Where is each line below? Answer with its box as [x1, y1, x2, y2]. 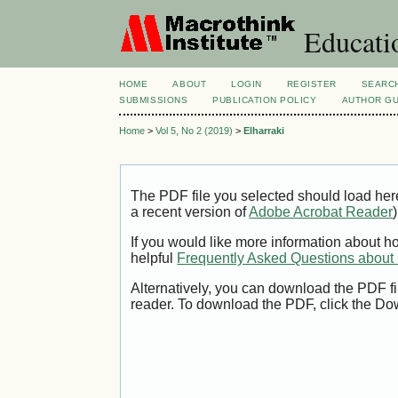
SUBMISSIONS [119, 95, 188, 105]
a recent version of [131, 204, 250, 220]
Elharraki [243, 125, 285, 137]
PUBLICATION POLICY [212, 95, 317, 105]
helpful [131, 251, 178, 267]
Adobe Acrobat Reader [249, 204, 394, 220]
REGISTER [286, 79, 337, 89]
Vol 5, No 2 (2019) [155, 125, 234, 137]
